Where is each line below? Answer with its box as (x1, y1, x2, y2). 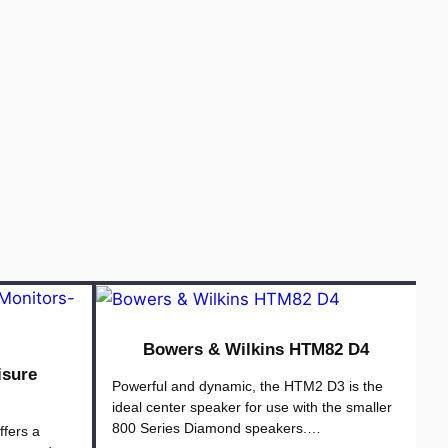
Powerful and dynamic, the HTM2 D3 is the (112, 378, 383, 395)
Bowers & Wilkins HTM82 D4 (143, 340, 369, 360)
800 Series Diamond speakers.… (112, 420, 321, 437)
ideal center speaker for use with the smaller (112, 399, 392, 416)
